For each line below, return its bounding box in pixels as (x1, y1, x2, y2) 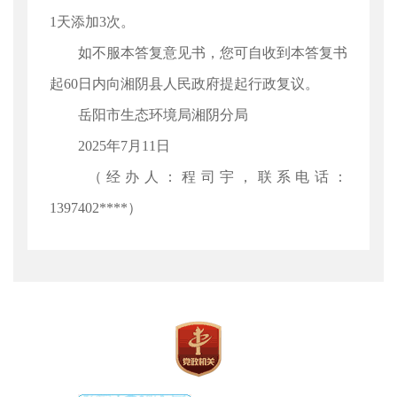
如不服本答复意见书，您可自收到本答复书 (50, 45, 347, 60)
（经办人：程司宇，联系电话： (50, 169, 347, 184)
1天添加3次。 (50, 14, 135, 29)
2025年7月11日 (50, 138, 170, 153)
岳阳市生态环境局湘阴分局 (50, 107, 248, 122)
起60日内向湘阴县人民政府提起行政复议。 (50, 76, 319, 91)
